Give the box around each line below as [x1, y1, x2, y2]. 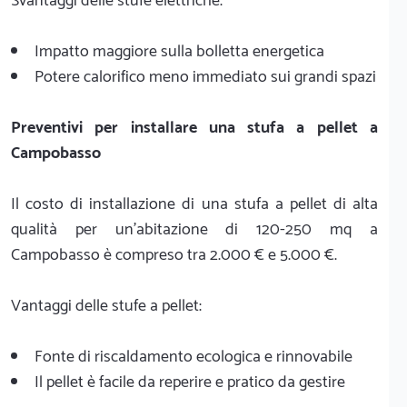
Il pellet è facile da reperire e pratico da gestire [35, 368, 345, 396]
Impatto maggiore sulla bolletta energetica [35, 37, 324, 65]
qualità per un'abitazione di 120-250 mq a [11, 215, 378, 243]
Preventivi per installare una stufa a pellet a [11, 114, 378, 142]
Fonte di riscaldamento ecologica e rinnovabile [35, 342, 352, 371]
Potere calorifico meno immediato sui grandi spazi [35, 63, 376, 91]
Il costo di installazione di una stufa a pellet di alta [11, 190, 378, 218]
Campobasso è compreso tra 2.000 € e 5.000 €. [11, 241, 337, 269]
